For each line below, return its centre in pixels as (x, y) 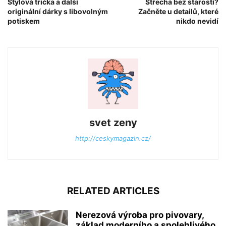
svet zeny (113, 122)
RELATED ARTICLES (113, 191)
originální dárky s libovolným (58, 11)
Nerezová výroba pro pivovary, (140, 215)
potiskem (24, 21)
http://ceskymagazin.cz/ (113, 138)
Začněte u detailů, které (178, 11)
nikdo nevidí (197, 21)
